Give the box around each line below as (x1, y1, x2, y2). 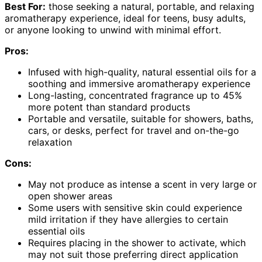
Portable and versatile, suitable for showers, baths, (28, 113, 253, 125)
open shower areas (28, 190, 112, 202)
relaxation (28, 136, 72, 149)
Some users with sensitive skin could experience (28, 202, 242, 214)
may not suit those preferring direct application (28, 249, 238, 261)
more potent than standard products (28, 101, 190, 113)
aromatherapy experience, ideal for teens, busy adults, (5, 12, 246, 25)
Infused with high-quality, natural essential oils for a (28, 66, 256, 78)
